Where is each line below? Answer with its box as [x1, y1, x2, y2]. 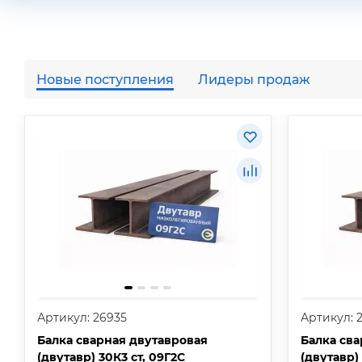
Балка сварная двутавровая [37, 333, 208, 347]
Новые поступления [36, 71, 174, 87]
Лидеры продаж [198, 71, 310, 87]
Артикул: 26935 [37, 310, 127, 325]
